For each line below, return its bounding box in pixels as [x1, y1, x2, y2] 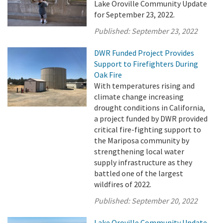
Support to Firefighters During [94, 59, 199, 69]
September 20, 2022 [131, 196, 198, 206]
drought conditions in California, [94, 103, 206, 112]
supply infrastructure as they [94, 157, 193, 167]
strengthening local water [94, 146, 185, 156]
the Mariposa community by [94, 135, 190, 145]
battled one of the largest [94, 168, 184, 178]
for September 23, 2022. [94, 9, 175, 19]
